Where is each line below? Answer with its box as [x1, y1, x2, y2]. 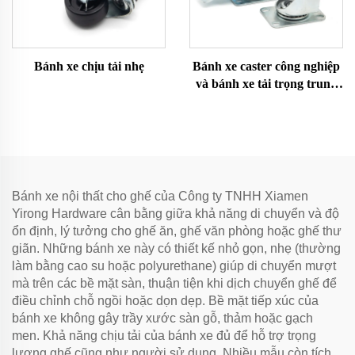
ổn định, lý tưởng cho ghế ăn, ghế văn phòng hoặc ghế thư [12, 224, 342, 238]
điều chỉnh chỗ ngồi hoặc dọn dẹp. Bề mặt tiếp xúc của [12, 294, 319, 307]
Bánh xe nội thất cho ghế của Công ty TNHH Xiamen [12, 189, 308, 203]
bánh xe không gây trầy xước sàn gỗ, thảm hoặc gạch [12, 311, 313, 325]
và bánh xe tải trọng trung [196, 77, 337, 90]
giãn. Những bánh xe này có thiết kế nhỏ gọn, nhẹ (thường [12, 242, 341, 255]
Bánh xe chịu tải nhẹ [33, 59, 144, 73]
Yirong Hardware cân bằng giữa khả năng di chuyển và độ [12, 207, 339, 220]
